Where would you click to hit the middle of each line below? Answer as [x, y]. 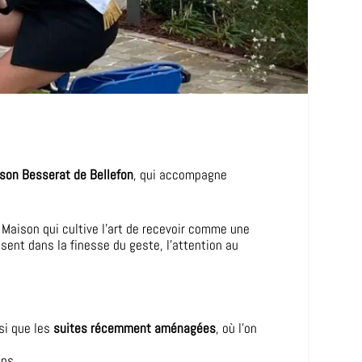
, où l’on [237, 328]
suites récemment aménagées [135, 328]
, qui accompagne [181, 174]
